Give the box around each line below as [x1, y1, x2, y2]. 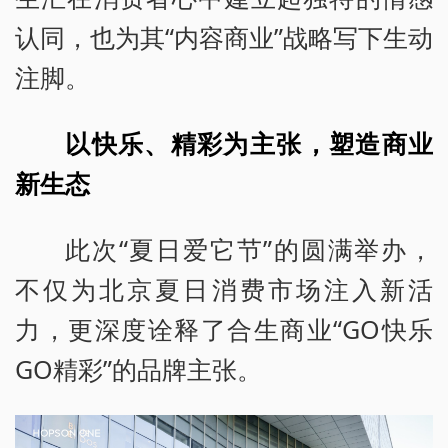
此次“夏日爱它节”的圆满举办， [65, 232, 433, 267]
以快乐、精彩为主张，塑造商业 [65, 126, 433, 161]
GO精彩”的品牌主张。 [15, 352, 262, 387]
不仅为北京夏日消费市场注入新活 [15, 272, 433, 307]
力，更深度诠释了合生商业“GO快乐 [15, 312, 433, 347]
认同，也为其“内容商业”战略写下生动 [15, 20, 433, 55]
